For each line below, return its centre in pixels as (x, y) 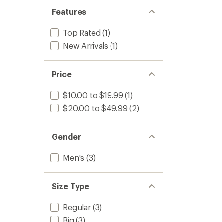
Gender (66, 137)
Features (69, 12)
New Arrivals (86, 45)
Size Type (71, 186)
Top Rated (82, 32)
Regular (77, 207)
